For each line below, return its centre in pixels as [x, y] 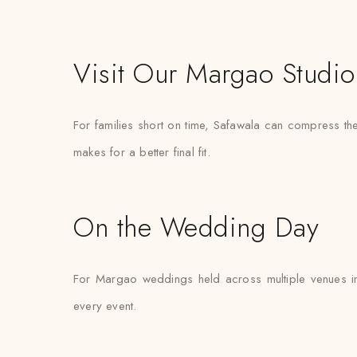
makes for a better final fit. [142, 152]
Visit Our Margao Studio [214, 74]
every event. [105, 306]
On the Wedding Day [196, 228]
